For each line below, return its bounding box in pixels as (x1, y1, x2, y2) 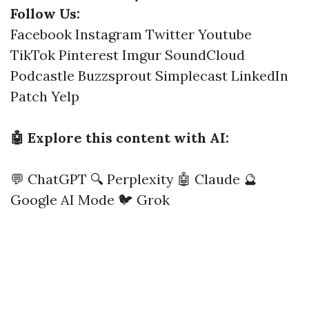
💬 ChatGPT (10, 170, 87, 188)
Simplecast (155, 67, 228, 84)
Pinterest (59, 46, 119, 63)
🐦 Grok (118, 191, 170, 208)
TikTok (10, 46, 55, 63)
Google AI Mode (10, 191, 114, 208)
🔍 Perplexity (90, 170, 174, 188)
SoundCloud (165, 46, 245, 63)
